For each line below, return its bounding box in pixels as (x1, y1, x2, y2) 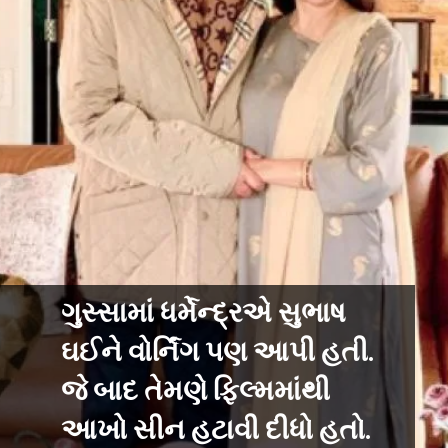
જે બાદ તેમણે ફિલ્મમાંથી (60, 368, 330, 416)
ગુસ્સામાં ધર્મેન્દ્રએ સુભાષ (60, 290, 346, 338)
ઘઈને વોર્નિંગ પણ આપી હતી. (60, 329, 374, 377)
